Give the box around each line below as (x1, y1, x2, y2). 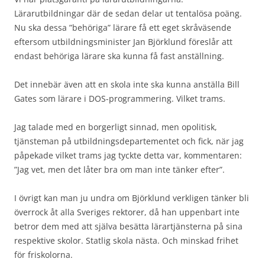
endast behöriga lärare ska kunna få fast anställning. (14, 50, 224, 62)
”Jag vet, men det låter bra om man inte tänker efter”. (14, 163, 225, 175)
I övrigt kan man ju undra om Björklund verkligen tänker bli (14, 192, 249, 203)
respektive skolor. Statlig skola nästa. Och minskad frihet (14, 234, 238, 246)
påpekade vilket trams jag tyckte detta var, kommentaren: (14, 149, 242, 161)
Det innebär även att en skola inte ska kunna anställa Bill (14, 78, 240, 90)
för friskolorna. (14, 248, 73, 260)
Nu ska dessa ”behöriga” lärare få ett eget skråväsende (14, 21, 231, 33)
